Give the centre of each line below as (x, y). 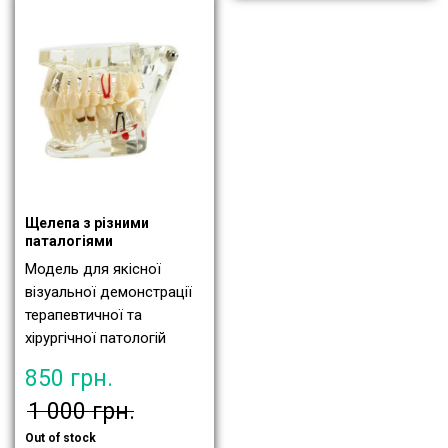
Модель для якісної (93, 269)
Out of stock (60, 437)
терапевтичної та (83, 315)
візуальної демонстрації (108, 292)
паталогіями (69, 241)
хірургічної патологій (95, 338)
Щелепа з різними (87, 223)
